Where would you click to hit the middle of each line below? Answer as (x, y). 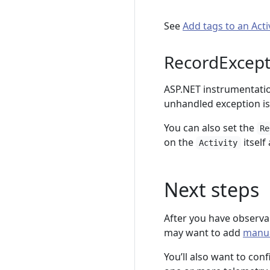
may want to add (203, 233)
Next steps (212, 190)
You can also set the (210, 128)
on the (180, 142)
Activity (218, 143)
